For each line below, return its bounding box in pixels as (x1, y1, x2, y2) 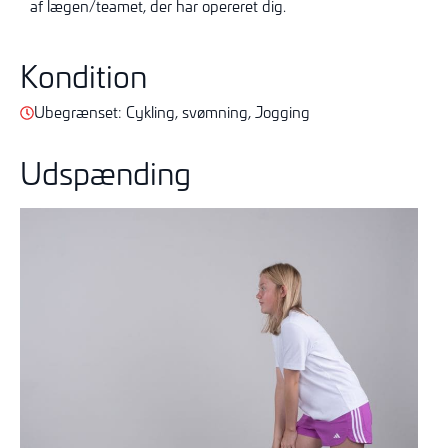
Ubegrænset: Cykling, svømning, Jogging (34, 102, 310, 123)
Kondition (20, 55, 147, 97)
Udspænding (20, 151, 191, 193)
